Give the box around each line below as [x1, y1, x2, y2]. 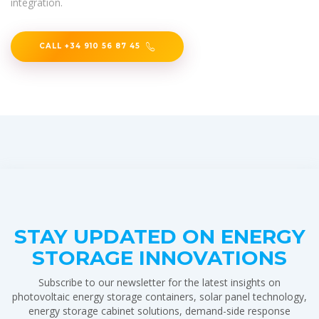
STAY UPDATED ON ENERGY [14, 224, 305, 249]
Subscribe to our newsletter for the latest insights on [38, 275, 281, 289]
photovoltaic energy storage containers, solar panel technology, [12, 289, 307, 303]
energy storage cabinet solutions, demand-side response [28, 303, 291, 318]
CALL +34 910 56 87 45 [39, 41, 140, 51]
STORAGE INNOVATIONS [32, 245, 287, 270]
